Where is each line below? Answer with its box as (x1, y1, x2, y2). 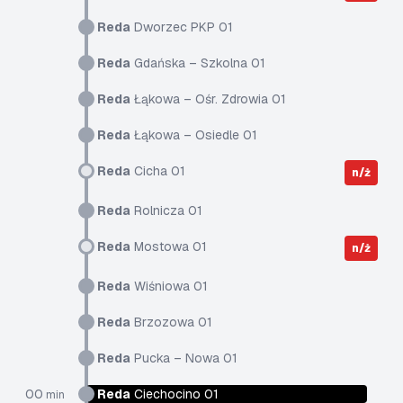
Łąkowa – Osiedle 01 (130, 127, 257, 143)
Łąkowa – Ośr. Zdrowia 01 (130, 91, 286, 107)
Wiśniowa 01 (130, 278, 208, 294)
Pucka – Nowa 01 (130, 350, 237, 366)
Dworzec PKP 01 (130, 19, 233, 35)
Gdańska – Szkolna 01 (130, 55, 265, 71)
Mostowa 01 (130, 238, 207, 255)
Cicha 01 (130, 163, 185, 179)
